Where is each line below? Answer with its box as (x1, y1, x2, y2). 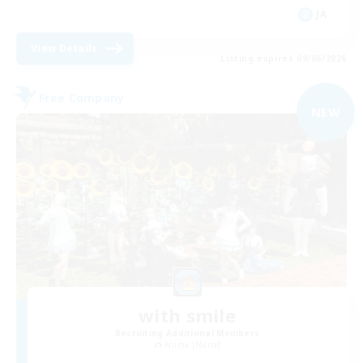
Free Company (39, 89, 125, 105)
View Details (31, 41, 98, 56)
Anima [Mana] (163, 338, 221, 350)
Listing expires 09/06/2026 (220, 53, 347, 65)
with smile (139, 302, 236, 327)
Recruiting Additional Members (114, 327, 260, 339)
